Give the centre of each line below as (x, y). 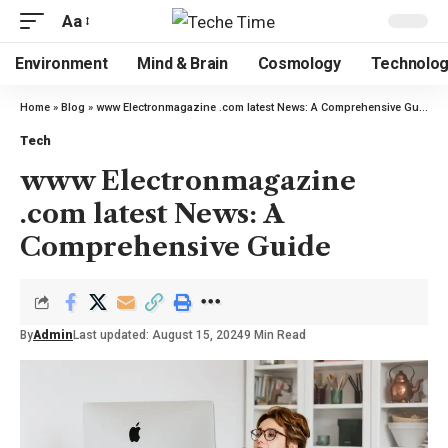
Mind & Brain (182, 63)
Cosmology (299, 63)
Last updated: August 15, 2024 (158, 335)
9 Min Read (275, 335)
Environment (61, 63)
